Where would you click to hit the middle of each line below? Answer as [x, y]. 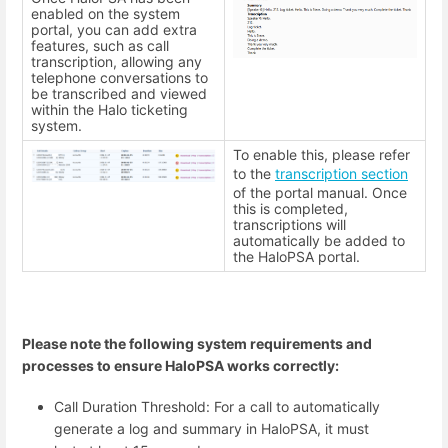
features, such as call [100, 46]
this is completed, [290, 209]
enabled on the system [105, 14]
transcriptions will [289, 225]
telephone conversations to [119, 78]
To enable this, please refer [321, 155]
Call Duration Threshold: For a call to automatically [217, 407]
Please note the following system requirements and [197, 343]
